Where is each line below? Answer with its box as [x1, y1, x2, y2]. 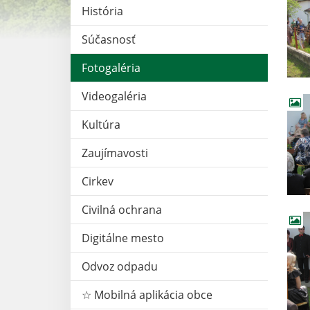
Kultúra [82, 116, 120, 132]
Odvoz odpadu [82, 258, 158, 274]
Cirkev [82, 173, 113, 189]
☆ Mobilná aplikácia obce [82, 286, 212, 302]
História [82, 3, 123, 19]
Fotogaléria [82, 60, 140, 75]
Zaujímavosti [82, 145, 148, 161]
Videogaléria [82, 88, 147, 104]
